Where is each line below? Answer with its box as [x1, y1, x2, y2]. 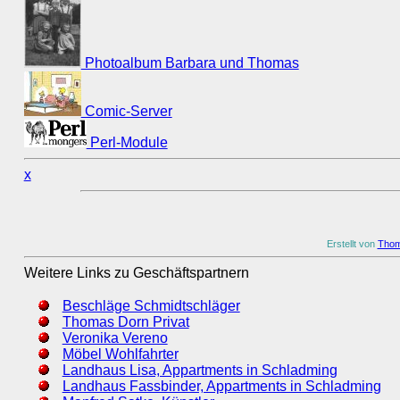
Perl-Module [86, 134, 168, 150]
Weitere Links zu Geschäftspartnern [23, 264, 249, 280]
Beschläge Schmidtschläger [62, 297, 240, 313]
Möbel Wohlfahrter [62, 346, 179, 362]
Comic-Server [80, 104, 172, 120]
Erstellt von [326, 237, 378, 249]
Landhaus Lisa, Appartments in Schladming [62, 362, 337, 378]
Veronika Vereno [62, 329, 168, 346]
